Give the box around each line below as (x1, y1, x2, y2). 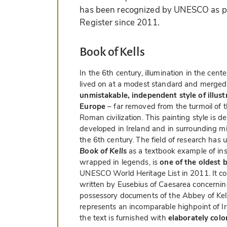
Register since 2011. (80, 17, 160, 29)
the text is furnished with (80, 213, 168, 223)
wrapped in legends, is (80, 157, 160, 168)
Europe (80, 101, 106, 112)
